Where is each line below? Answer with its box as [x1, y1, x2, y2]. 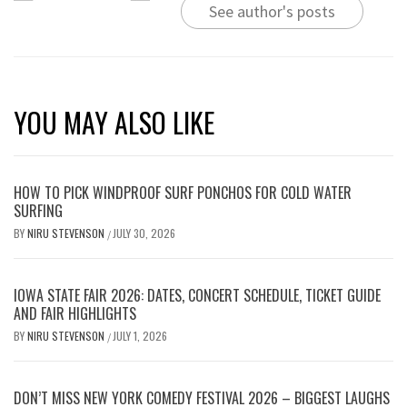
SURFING [14, 200, 63, 223]
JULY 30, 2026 [113, 225, 175, 242]
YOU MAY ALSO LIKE [14, 102, 214, 144]
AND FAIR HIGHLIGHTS [14, 303, 136, 325]
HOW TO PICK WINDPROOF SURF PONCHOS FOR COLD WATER [14, 182, 352, 204]
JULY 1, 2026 [113, 328, 167, 344]
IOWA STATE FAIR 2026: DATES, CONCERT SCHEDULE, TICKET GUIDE [14, 284, 381, 307]
